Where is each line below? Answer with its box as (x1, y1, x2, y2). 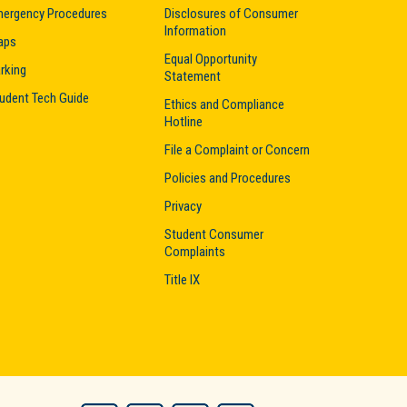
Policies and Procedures (164, 170, 291, 186)
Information (164, 23, 226, 39)
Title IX (164, 272, 200, 288)
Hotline (164, 114, 203, 130)
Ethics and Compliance (164, 96, 284, 113)
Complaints (164, 243, 225, 260)
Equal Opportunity (164, 51, 257, 67)
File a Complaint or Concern (164, 142, 310, 158)
